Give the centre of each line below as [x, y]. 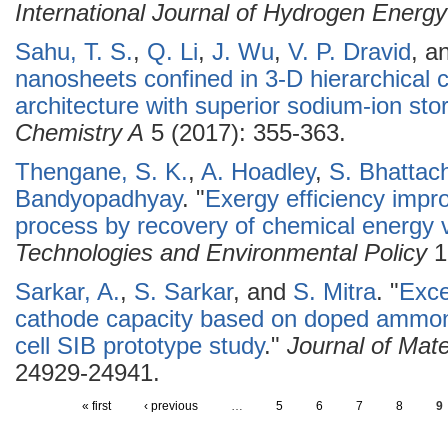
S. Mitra [334, 292]
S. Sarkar [183, 292]
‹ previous [171, 406]
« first [96, 406]
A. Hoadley [258, 172]
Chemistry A [79, 133]
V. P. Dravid [349, 52]
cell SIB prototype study [139, 346]
